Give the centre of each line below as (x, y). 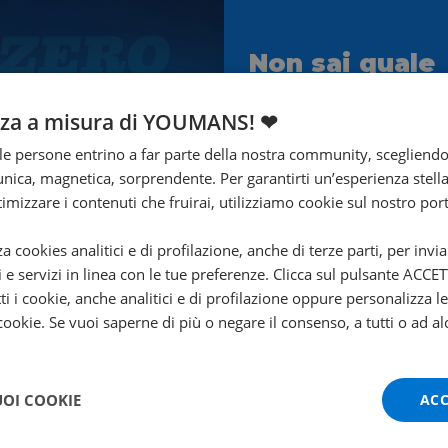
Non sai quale (342, 63)
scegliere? (321, 93)
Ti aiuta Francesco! (341, 132)
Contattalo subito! (360, 178)
